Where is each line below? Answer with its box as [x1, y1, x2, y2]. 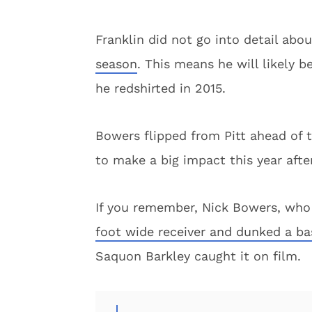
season [95, 56, 137, 71]
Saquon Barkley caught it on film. [95, 249, 301, 263]
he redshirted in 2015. [95, 81, 226, 95]
